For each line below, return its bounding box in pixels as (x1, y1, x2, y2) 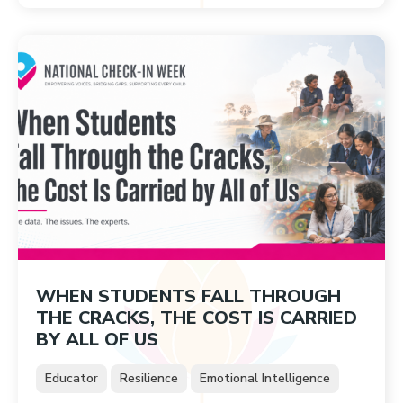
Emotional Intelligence (200, 370, 330, 387)
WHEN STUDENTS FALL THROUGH (36, 284, 341, 309)
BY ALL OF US (36, 327, 158, 352)
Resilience (120, 370, 178, 387)
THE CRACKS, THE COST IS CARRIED (36, 306, 357, 330)
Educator (45, 370, 98, 387)
